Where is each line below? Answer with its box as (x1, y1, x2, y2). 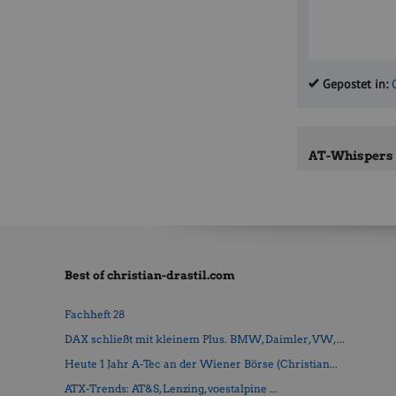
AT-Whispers (308, 148, 394, 163)
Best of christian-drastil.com (64, 269, 235, 283)
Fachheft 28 (64, 308, 125, 322)
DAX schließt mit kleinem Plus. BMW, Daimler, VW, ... (64, 332, 345, 346)
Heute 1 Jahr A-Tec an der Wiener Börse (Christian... (64, 357, 338, 371)
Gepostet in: (319, 76, 389, 93)
